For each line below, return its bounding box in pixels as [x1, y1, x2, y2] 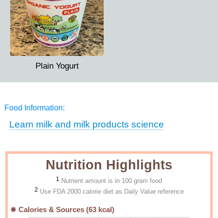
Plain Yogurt [35, 61, 79, 71]
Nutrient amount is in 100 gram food [61, 177, 162, 184]
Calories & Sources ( [17, 206, 89, 214]
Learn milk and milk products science [9, 119, 164, 129]
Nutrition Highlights [46, 158, 172, 172]
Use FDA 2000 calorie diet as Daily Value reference [39, 188, 184, 195]
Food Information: [4, 104, 65, 112]
